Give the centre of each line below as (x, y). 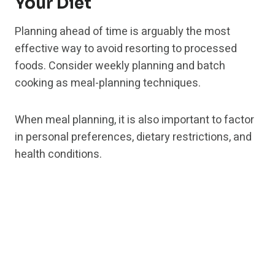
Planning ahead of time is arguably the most (122, 32)
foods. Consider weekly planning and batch (120, 66)
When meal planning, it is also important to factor (134, 120)
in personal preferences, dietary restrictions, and (133, 137)
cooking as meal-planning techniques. (108, 83)
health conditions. (58, 155)
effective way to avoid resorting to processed (126, 49)
